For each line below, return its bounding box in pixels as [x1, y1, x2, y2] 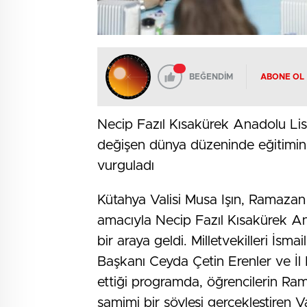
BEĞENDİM [189, 73, 233, 82]
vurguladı [97, 159, 154, 173]
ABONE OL [260, 73, 304, 82]
